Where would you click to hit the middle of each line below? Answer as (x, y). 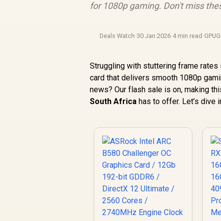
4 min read (188, 36)
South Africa (113, 101)
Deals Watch (117, 36)
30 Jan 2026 (154, 36)
